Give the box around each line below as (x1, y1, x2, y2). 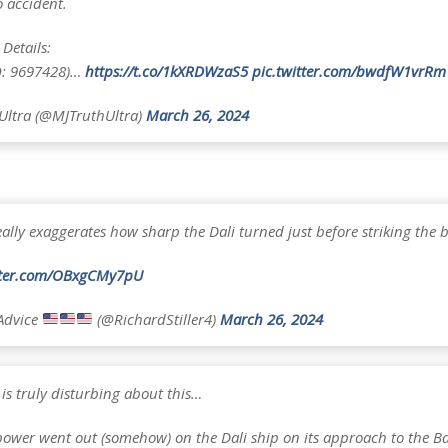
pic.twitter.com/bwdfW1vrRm (251, 60, 446, 81)
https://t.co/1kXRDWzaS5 (84, 60, 248, 81)
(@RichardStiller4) (93, 308, 221, 329)
